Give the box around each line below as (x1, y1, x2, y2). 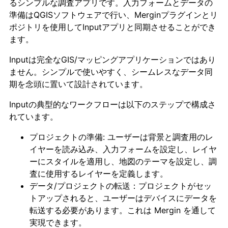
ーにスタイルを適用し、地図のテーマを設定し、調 (30, 156, 217, 166)
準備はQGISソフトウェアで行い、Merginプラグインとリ (9, 9, 218, 20)
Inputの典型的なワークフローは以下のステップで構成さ (9, 99, 216, 109)
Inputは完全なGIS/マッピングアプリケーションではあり (9, 54, 216, 65)
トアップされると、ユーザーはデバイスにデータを (30, 192, 217, 203)
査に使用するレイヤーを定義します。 (30, 168, 168, 179)
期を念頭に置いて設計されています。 (9, 78, 148, 89)
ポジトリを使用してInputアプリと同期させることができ (9, 21, 216, 32)
